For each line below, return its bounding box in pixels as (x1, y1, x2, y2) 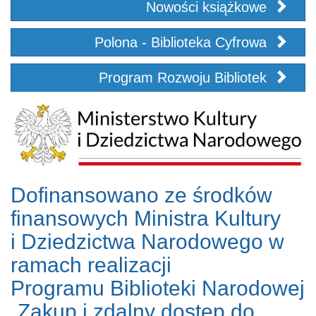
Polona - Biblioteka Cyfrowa (95, 35, 271, 51)
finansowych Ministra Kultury (11, 207, 281, 231)
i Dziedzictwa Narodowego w (11, 230, 284, 254)
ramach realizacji (11, 253, 171, 277)
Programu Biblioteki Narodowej (11, 276, 305, 300)
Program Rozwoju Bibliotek (99, 70, 271, 86)
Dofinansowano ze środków (11, 183, 272, 207)
